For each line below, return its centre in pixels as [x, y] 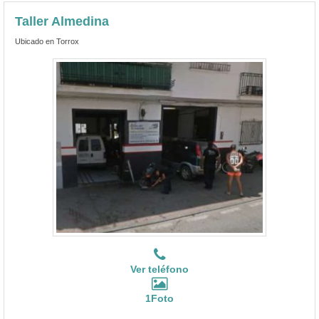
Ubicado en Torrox [47, 41]
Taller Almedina [62, 21]
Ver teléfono [159, 269]
